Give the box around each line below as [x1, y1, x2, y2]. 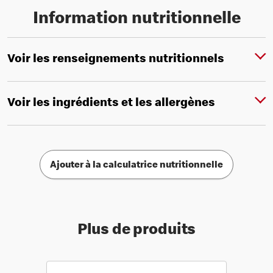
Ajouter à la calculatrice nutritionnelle [50, 160, 223, 171]
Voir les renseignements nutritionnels [7, 53, 224, 66]
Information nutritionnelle [32, 11, 241, 28]
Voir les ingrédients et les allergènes [7, 97, 215, 110]
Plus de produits [77, 223, 196, 239]
